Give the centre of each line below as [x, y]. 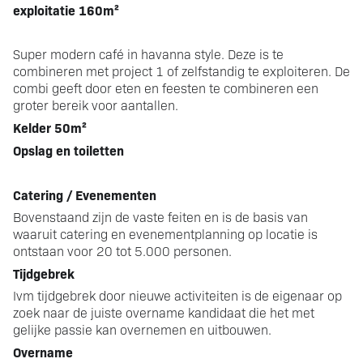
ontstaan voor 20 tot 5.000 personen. [124, 250]
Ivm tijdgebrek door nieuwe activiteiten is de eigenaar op [177, 295]
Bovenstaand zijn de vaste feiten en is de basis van [160, 216]
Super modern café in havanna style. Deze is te [148, 53]
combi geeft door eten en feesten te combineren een [166, 88]
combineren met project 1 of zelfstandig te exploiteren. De [181, 70]
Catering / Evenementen [85, 194]
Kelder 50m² [51, 127]
